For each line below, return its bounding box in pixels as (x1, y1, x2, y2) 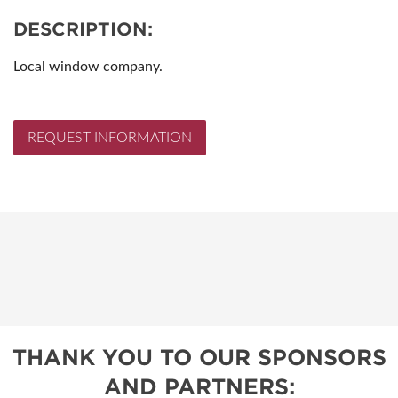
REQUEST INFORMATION (28, 130, 192, 145)
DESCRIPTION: (13, 18, 153, 40)
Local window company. (13, 59, 163, 74)
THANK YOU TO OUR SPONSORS (12, 344, 386, 370)
